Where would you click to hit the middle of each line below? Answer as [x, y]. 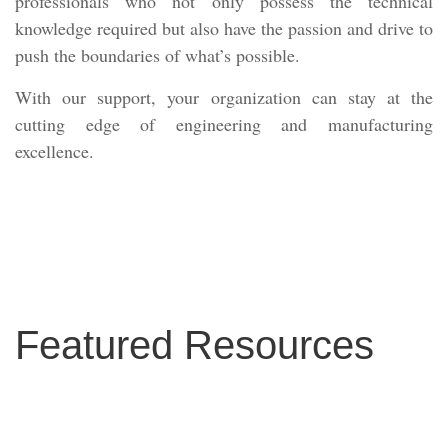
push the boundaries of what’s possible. [160, 55]
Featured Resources [194, 345]
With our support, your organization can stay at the [224, 97]
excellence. [54, 151]
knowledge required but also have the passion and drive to [224, 28]
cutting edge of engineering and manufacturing [224, 124]
